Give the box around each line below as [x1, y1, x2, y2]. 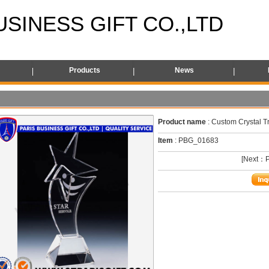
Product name [158, 118, 206, 126]
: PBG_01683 [173, 136, 219, 145]
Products [68, 66, 100, 74]
